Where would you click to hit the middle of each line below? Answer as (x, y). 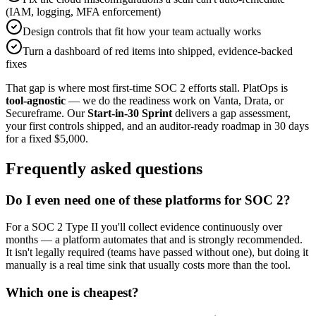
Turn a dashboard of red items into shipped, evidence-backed (158, 51)
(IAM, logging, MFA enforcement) (83, 11)
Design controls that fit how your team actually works (142, 31)
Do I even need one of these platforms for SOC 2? (148, 200)
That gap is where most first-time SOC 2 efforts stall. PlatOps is (147, 87)
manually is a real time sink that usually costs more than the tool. (148, 265)
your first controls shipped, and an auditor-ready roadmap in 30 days (157, 126)
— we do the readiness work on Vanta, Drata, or (175, 100)
